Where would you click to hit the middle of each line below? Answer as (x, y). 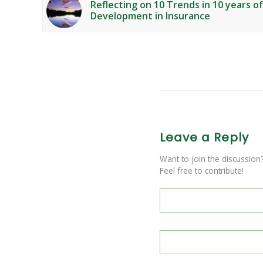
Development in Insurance (150, 16)
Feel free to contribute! (202, 170)
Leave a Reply (204, 137)
